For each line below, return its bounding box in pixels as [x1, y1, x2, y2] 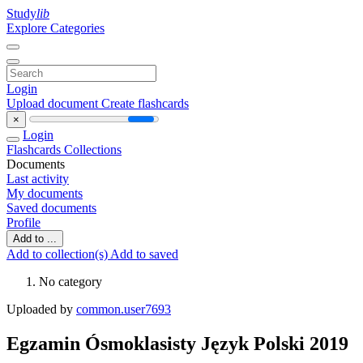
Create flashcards [101, 96, 189, 110]
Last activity [6, 172, 69, 186]
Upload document [6, 96, 101, 110]
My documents [6, 186, 83, 200]
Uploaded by [6, 302, 76, 316]
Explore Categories [6, 21, 105, 35]
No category [39, 275, 102, 288]
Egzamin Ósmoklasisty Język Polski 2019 [6, 332, 348, 354]
